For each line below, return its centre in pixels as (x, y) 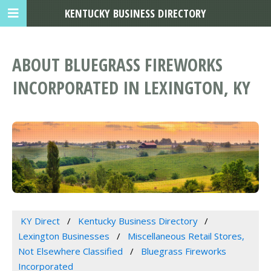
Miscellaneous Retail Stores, (186, 236)
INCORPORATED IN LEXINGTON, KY (131, 88)
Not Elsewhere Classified (70, 251)
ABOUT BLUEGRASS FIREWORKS (117, 65)
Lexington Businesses (64, 236)
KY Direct (40, 221)
